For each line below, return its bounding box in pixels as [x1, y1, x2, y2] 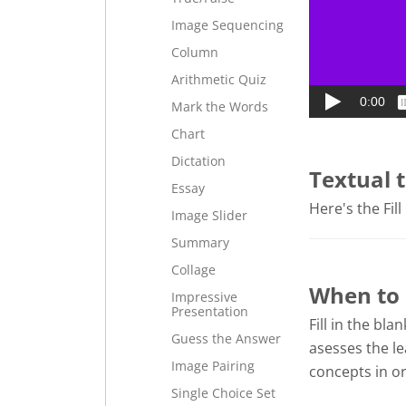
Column [171, 43, 218, 61]
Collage [171, 261, 216, 278]
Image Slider [171, 207, 247, 224]
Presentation [171, 303, 248, 320]
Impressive [171, 288, 237, 305]
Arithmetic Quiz [171, 71, 266, 88]
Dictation [171, 152, 226, 169]
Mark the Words [171, 98, 268, 115]
